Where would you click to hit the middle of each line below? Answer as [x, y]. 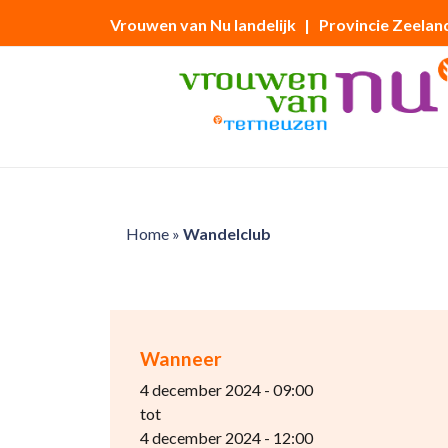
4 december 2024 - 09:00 [226, 389]
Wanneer [180, 358]
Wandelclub [226, 233]
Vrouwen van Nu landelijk [202, 24]
